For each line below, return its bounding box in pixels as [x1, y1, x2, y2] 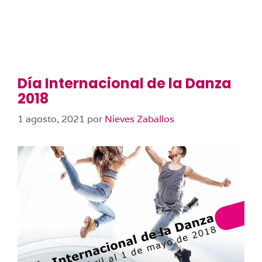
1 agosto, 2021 [18, 113, 85, 125]
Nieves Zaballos [105, 113, 174, 125]
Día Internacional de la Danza [18, 74, 232, 93]
